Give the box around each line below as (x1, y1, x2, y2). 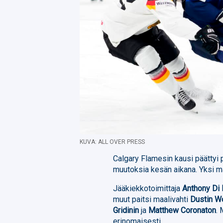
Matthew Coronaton (148, 205, 217, 215)
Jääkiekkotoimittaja (113, 183, 183, 193)
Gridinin (113, 205, 139, 215)
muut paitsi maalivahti (113, 194, 191, 204)
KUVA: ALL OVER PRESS (80, 138, 145, 145)
